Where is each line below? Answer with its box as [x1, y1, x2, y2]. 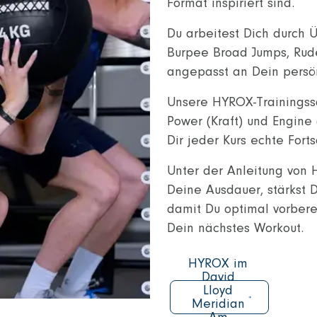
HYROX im [188, 256, 248, 272]
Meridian [191, 296, 245, 312]
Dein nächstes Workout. [167, 221, 304, 236]
